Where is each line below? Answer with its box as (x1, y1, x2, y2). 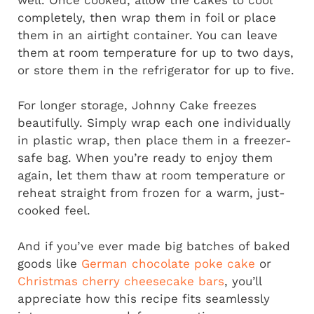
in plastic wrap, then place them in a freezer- (18, 133, 292, 148)
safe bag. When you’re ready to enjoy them (18, 151, 273, 165)
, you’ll (224, 273, 261, 288)
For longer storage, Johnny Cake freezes (18, 98, 257, 113)
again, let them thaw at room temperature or (18, 168, 285, 183)
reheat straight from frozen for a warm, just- (18, 186, 285, 200)
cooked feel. (18, 203, 90, 218)
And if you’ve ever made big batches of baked (18, 238, 290, 253)
